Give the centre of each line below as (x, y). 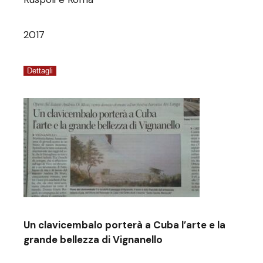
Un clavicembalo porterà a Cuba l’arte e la (125, 225)
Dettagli (40, 71)
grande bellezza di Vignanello (93, 240)
